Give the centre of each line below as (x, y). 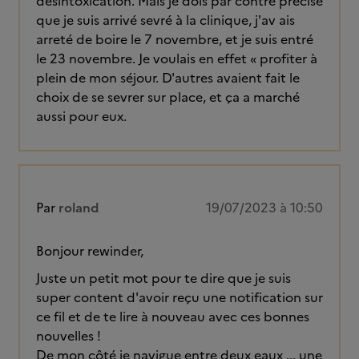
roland (79, 208)
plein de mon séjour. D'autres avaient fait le (168, 78)
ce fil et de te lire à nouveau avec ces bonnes (173, 317)
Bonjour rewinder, (90, 251)
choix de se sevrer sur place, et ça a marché (168, 97)
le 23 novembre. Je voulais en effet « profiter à (177, 58)
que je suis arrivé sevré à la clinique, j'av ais (165, 20)
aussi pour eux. (81, 116)
